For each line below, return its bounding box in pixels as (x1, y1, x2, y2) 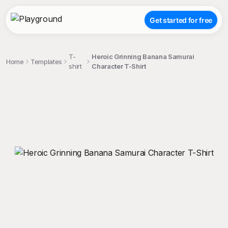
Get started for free (150, 15, 212, 24)
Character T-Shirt (92, 62, 146, 70)
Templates (30, 57, 63, 66)
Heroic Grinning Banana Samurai (92, 52, 194, 61)
